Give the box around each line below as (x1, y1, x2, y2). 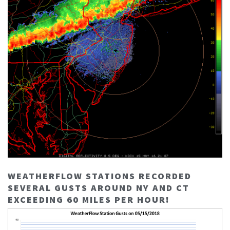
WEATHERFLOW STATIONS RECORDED (8, 170, 191, 182)
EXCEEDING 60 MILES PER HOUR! (8, 194, 170, 206)
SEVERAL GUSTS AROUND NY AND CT (8, 182, 189, 194)
